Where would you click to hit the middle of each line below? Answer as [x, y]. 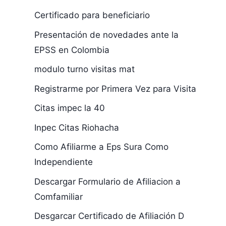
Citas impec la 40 [69, 108]
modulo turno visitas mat [84, 69]
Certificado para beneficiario [92, 15]
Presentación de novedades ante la [106, 35]
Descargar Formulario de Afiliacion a [107, 181]
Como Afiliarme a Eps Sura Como [101, 147]
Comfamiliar [58, 196]
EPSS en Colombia [72, 50]
